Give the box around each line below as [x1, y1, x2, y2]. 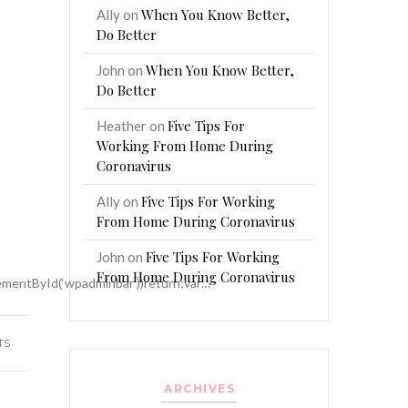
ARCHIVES [164, 382, 236, 396]
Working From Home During [97, 136, 274, 155]
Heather [97, 117, 148, 134]
